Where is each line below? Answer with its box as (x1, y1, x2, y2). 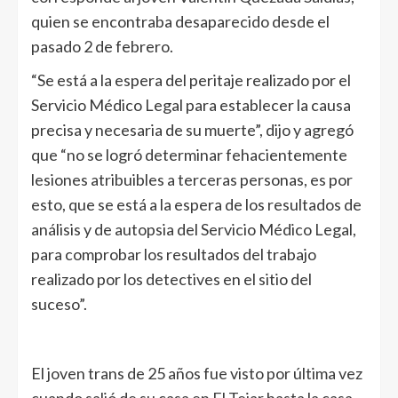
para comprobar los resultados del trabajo (31, 243, 316, 264)
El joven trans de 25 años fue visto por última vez (31, 362, 362, 383)
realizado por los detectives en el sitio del (31, 268, 312, 289)
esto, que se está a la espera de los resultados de (31, 194, 362, 214)
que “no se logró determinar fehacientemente (31, 144, 347, 164)
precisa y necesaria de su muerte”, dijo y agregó (31, 119, 354, 139)
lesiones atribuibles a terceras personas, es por (31, 169, 353, 189)
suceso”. (31, 293, 87, 314)
